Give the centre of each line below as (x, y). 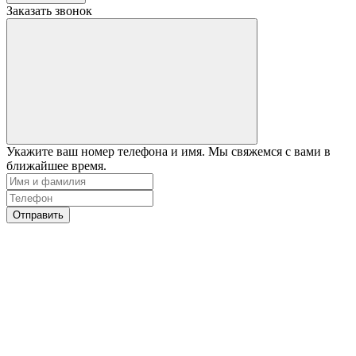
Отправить (38, 215)
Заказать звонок (49, 10)
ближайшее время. (56, 165)
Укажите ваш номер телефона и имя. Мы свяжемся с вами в (168, 151)
